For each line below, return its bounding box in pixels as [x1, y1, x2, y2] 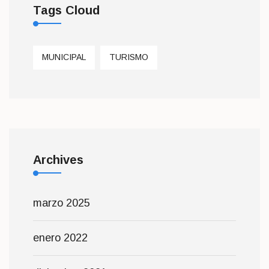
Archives [33, 153, 83, 166]
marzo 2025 [33, 196, 90, 209]
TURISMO [109, 52, 148, 62]
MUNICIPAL [42, 52, 86, 62]
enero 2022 [33, 231, 88, 244]
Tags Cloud [33, 3, 100, 17]
